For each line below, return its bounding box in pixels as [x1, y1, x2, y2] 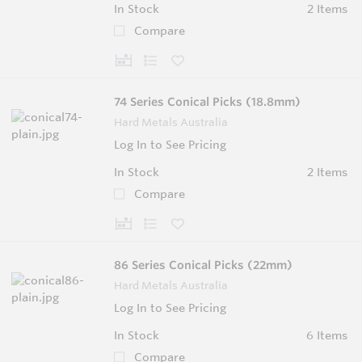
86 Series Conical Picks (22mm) [114, 257, 293, 272]
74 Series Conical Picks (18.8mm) [114, 94, 301, 109]
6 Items [305, 327, 347, 343]
